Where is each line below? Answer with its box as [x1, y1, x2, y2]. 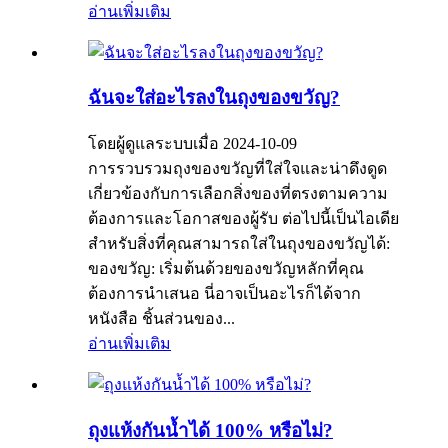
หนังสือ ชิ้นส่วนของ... [88, 310, 235, 328]
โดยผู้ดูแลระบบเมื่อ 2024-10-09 [88, 135, 297, 153]
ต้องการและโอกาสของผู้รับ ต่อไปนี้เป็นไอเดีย [88, 210, 399, 228]
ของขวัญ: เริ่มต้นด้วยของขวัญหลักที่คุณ [88, 260, 364, 278]
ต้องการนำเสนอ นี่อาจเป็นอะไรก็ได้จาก [88, 285, 361, 303]
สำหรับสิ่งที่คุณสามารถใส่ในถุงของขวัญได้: [88, 235, 390, 253]
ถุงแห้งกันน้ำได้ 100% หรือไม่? [88, 419, 333, 441]
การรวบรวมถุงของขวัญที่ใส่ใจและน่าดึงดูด [88, 160, 387, 178]
